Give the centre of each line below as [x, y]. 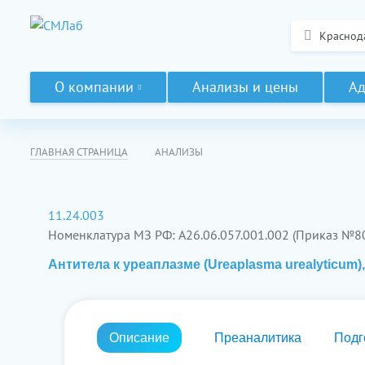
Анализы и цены [245, 87]
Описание [139, 338]
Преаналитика [258, 338]
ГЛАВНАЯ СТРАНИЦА [79, 152]
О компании [94, 87]
